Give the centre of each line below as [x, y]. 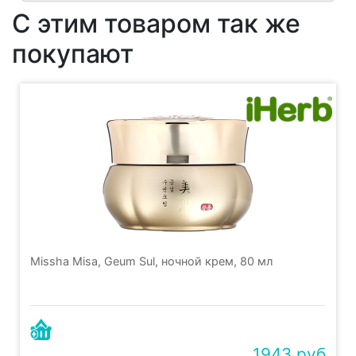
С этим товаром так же [156, 24]
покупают [73, 54]
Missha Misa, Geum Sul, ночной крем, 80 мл [151, 261]
